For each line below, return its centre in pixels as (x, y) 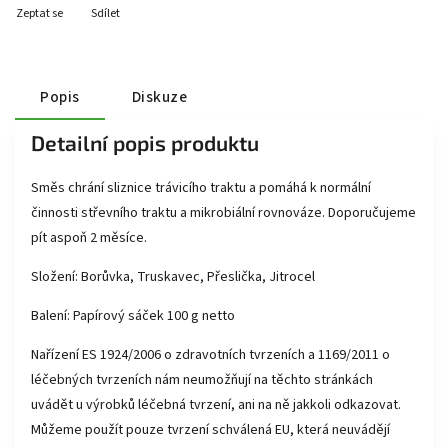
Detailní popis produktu (145, 142)
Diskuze (159, 97)
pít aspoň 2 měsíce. (89, 238)
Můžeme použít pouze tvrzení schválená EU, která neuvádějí (210, 430)
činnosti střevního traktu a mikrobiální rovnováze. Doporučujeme (223, 213)
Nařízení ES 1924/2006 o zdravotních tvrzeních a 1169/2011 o (210, 355)
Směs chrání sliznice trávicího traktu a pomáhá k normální (201, 188)
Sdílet (105, 13)
